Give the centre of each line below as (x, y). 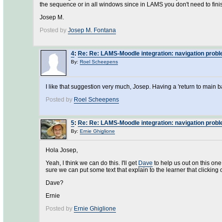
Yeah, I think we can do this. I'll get (92, 163)
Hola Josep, (62, 150)
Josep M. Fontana (92, 30)
